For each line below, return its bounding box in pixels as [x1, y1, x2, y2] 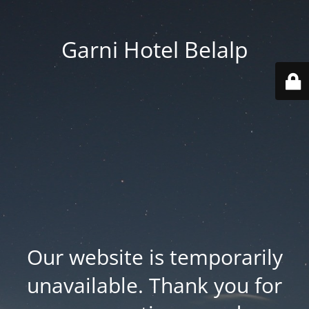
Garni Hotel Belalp [61, 34, 248, 64]
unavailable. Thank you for [27, 270, 282, 299]
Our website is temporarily [26, 242, 283, 271]
